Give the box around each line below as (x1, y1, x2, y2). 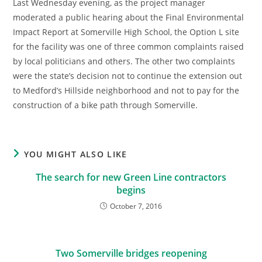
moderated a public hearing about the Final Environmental (13, 12, 244, 23)
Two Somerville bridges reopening (55, 247, 207, 260)
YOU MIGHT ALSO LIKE (23, 149, 127, 160)
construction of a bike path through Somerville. (13, 99, 198, 111)
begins (116, 184, 146, 196)
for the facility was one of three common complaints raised (13, 41, 244, 52)
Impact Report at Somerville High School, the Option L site (13, 26, 240, 37)
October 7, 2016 (110, 201, 162, 211)
